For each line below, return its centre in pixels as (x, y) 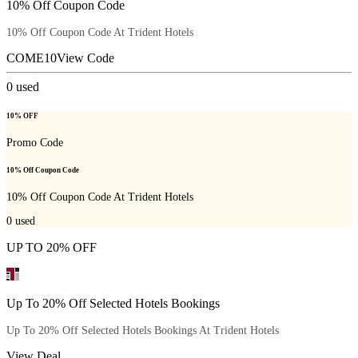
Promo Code (35, 142)
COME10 (32, 58)
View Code (86, 58)
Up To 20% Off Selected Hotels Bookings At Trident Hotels (143, 330)
